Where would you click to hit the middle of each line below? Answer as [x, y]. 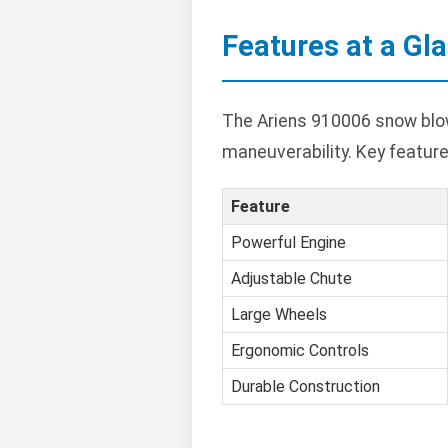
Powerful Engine [288, 243]
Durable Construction [305, 387]
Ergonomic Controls [300, 351]
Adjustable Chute [291, 279]
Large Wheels [279, 315]
